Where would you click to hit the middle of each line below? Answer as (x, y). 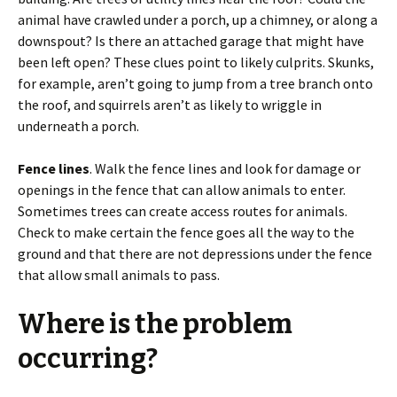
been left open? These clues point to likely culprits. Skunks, (196, 62)
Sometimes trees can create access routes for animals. (183, 211)
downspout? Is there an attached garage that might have (191, 41)
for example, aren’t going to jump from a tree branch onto (195, 83)
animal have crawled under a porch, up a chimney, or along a (198, 19)
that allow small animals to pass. (119, 275)
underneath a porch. (78, 126)
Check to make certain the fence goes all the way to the (186, 232)
